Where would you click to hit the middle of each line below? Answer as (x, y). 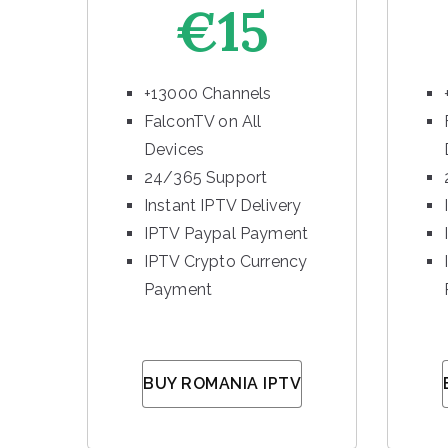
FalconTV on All (203, 121)
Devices (174, 149)
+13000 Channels (208, 93)
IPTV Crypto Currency (226, 261)
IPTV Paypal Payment (226, 233)
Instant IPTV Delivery (223, 205)
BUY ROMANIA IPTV (222, 383)
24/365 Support (206, 177)
